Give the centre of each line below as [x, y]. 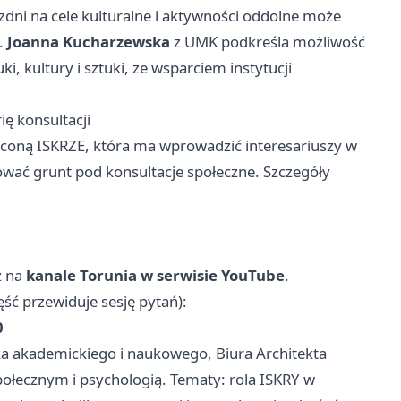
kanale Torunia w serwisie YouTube [155, 276]
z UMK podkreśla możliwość [268, 42]
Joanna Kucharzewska [89, 42]
